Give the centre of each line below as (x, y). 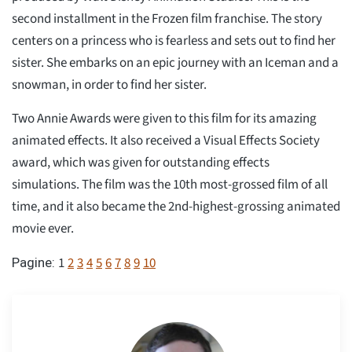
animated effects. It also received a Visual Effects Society (166, 141)
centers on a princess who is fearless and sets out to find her (174, 41)
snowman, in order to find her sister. (109, 85)
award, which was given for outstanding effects (141, 163)
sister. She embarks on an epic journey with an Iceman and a (175, 63)
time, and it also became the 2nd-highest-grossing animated (176, 207)
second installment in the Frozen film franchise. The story (167, 19)
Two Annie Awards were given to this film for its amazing (164, 119)
